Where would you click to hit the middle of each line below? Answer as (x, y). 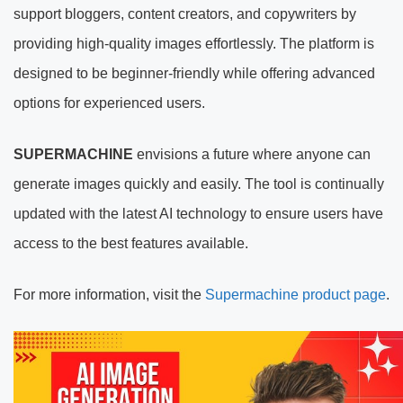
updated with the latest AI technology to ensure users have (198, 213)
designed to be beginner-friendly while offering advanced (194, 73)
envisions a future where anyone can (252, 154)
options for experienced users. (109, 103)
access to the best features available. (131, 243)
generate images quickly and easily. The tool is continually (199, 184)
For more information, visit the (109, 294)
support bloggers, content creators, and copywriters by (185, 13)
